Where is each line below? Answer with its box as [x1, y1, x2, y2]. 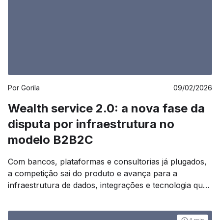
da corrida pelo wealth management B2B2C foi [8, 204, 181, 214]
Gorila [21, 83, 40, 92]
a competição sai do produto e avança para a [8, 168, 177, 178]
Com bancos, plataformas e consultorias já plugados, [8, 157, 207, 166]
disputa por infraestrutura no [8, 117, 174, 131]
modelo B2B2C [8, 133, 93, 147]
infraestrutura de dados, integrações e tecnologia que [8, 180, 207, 190]
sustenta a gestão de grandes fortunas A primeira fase [8, 192, 211, 202]
